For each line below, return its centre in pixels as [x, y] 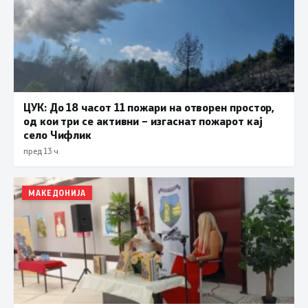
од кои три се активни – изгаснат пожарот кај [143, 121]
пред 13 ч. [42, 151]
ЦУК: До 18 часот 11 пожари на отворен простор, [149, 107]
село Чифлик [58, 135]
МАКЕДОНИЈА [57, 193]
